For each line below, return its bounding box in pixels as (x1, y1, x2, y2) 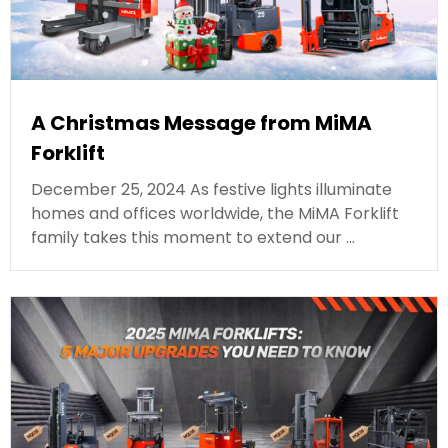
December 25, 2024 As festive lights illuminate (31, 178, 392, 202)
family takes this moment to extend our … (31, 226, 355, 250)
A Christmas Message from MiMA (31, 109, 372, 138)
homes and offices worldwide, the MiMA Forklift (31, 202, 399, 226)
